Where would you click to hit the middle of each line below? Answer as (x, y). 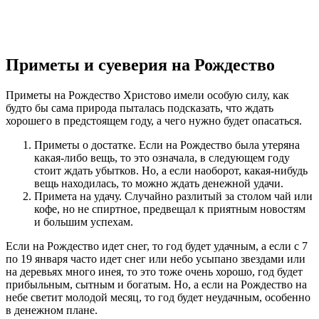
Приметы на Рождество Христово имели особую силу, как (147, 95)
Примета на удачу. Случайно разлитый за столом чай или (173, 196)
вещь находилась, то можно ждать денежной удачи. (159, 183)
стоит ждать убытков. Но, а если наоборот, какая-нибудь (171, 170)
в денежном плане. (52, 310)
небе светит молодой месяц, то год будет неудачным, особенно (158, 297)
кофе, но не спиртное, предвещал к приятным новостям (170, 209)
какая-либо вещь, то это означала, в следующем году (162, 157)
